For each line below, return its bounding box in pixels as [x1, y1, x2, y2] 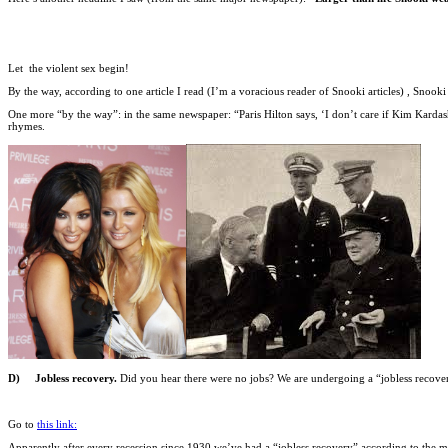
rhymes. [8, 120, 45, 133]
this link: [37, 418, 77, 431]
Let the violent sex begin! [8, 62, 129, 74]
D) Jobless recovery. [8, 371, 117, 384]
